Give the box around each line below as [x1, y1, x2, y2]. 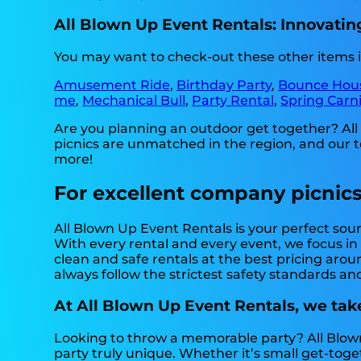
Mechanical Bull [82, 92, 186, 108]
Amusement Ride [54, 77, 171, 93]
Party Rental [192, 92, 275, 108]
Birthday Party [176, 77, 272, 93]
